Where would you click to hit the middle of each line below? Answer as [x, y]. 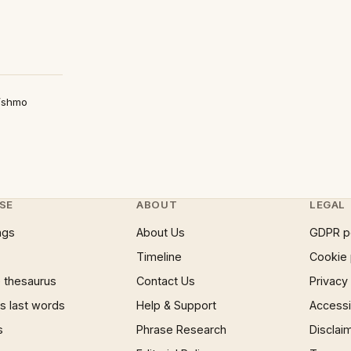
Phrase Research [182, 329]
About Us [161, 232]
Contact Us [166, 281]
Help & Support [177, 305]
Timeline [159, 257]
